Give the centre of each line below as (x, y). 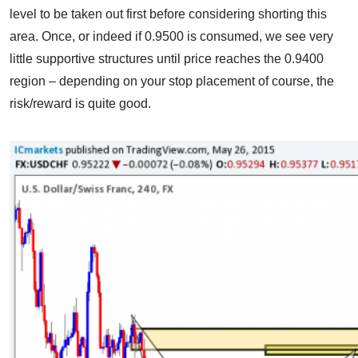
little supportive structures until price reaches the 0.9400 (167, 59)
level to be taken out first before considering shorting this (168, 14)
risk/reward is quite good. (80, 103)
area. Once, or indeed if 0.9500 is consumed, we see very (171, 36)
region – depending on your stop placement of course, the (172, 81)
